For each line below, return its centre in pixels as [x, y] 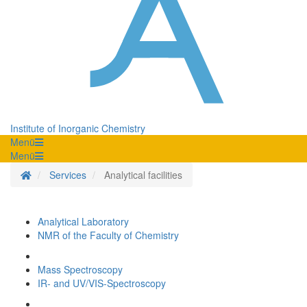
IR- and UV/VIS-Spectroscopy [102, 283]
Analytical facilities [143, 175]
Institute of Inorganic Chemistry [78, 128]
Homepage [55, 174]
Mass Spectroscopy [80, 270]
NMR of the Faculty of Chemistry [108, 235]
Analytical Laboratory [83, 222]
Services [68, 175]
